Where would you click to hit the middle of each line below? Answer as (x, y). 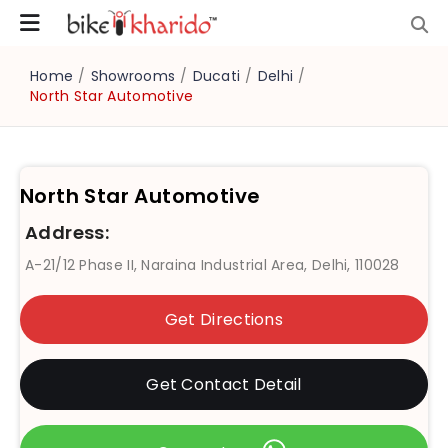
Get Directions (224, 319)
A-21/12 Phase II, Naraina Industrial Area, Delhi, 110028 (212, 265)
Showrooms (133, 76)
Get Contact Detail (224, 384)
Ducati (216, 76)
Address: (67, 232)
